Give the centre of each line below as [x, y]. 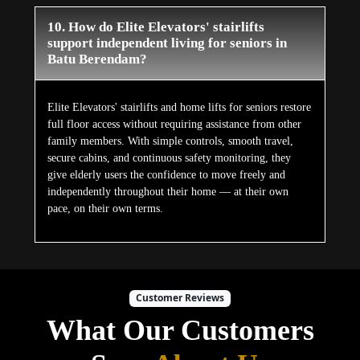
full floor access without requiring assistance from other [174, 125]
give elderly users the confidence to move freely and [166, 175]
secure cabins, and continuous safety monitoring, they [169, 158]
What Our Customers [180, 330]
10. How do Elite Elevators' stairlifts [155, 27]
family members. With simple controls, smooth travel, [170, 141]
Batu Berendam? [97, 59]
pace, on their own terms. [105, 209]
